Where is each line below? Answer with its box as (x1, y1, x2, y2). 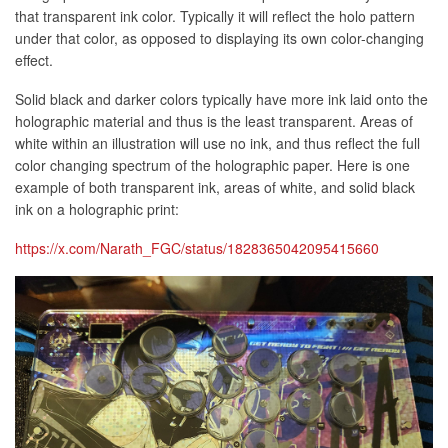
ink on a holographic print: (15, 199, 179, 220)
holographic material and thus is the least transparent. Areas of (15, 111, 413, 132)
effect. (15, 50, 53, 71)
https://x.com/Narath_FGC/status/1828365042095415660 (15, 238, 379, 259)
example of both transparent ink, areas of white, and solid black (15, 177, 415, 198)
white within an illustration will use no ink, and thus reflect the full (15, 133, 420, 154)
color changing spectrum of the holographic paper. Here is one (15, 155, 410, 176)
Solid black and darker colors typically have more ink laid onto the (15, 89, 428, 110)
